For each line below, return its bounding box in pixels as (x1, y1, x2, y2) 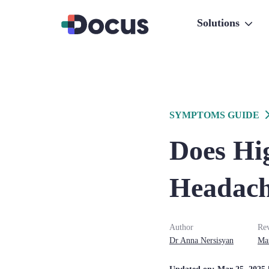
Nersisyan (201, 236, 234, 245)
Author (169, 223, 193, 232)
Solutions (197, 17, 240, 29)
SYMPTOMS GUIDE (169, 110, 259, 120)
